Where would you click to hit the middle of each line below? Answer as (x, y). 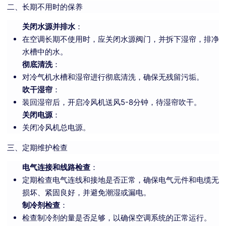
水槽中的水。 (45, 52)
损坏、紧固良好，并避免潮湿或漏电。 (87, 193)
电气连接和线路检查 (56, 167)
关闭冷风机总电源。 (56, 128)
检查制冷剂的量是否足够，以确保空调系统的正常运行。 (117, 218)
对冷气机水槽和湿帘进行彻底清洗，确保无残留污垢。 (113, 77)
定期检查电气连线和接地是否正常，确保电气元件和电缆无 (121, 180)
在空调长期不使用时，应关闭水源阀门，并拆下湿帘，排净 (121, 39)
